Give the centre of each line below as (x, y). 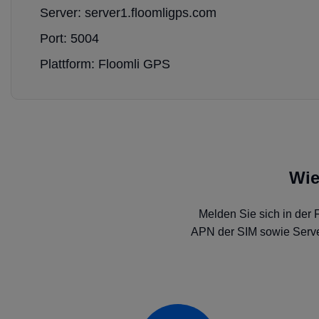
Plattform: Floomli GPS (105, 64)
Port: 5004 (69, 38)
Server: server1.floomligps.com (128, 13)
